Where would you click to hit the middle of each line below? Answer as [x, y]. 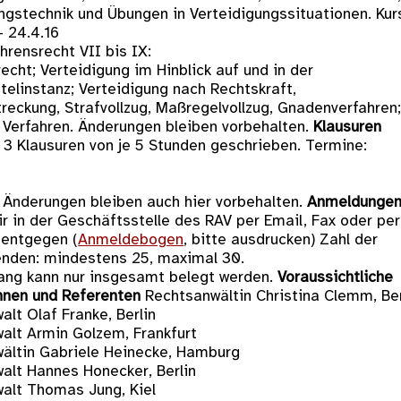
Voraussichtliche [336, 277]
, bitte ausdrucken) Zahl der [281, 239]
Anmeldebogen [131, 239]
